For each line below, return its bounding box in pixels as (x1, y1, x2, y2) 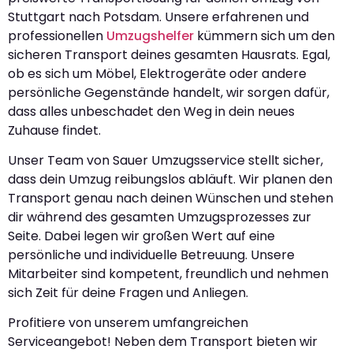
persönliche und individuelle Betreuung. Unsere (8, 246, 295, 265)
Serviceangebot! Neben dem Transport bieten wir (8, 333, 318, 351)
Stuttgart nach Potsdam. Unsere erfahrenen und (8, 7, 309, 26)
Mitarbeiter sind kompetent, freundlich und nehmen (8, 265, 329, 284)
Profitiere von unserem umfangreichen (8, 314, 248, 333)
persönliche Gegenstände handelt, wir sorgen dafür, (8, 83, 329, 102)
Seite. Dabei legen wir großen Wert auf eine (8, 227, 275, 246)
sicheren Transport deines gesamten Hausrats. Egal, (8, 45, 330, 64)
